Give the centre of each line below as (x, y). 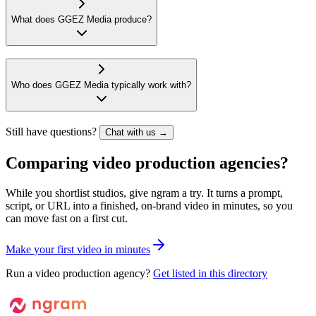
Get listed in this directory (210, 273)
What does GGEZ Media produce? (81, 19)
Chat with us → (136, 133)
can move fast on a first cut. (67, 218)
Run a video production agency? (78, 273)
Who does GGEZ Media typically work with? (101, 85)
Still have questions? (51, 132)
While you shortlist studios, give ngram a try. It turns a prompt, (144, 193)
